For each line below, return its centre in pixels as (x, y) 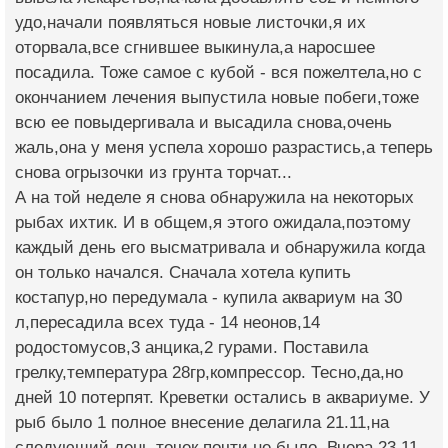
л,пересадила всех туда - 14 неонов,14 (167, 323)
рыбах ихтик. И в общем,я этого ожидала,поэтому (213, 223)
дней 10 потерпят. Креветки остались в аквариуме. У (222, 398)
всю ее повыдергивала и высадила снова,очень (203, 123)
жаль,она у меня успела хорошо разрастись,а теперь (224, 148)
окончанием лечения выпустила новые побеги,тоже (217, 98)
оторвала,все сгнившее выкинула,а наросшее (195, 48)
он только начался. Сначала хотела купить (183, 273)
